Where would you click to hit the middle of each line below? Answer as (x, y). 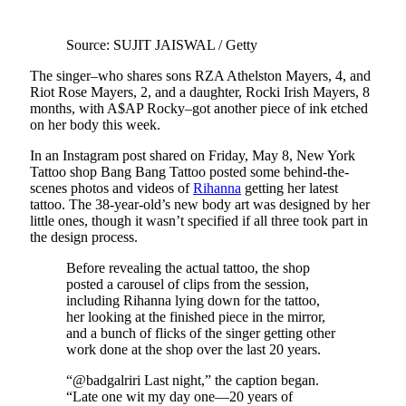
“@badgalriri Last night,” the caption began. (193, 381)
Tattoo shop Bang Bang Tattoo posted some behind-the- (189, 172)
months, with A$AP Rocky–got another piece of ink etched (199, 109)
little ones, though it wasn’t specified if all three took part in (199, 221)
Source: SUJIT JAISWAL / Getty (162, 45)
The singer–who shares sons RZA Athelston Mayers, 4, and (200, 76)
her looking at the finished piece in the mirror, (196, 317)
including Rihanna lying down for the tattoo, (193, 301)
